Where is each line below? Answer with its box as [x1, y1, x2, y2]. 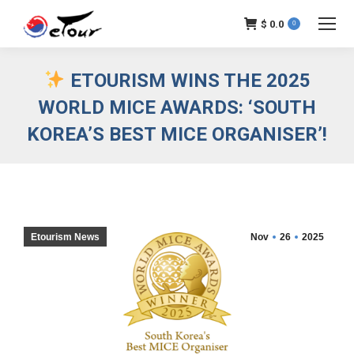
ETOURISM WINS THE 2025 [65, 70, 311, 92]
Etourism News [31, 232, 100, 243]
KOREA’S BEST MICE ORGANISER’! [27, 123, 327, 145]
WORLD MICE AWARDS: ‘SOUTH [38, 96, 316, 119]
